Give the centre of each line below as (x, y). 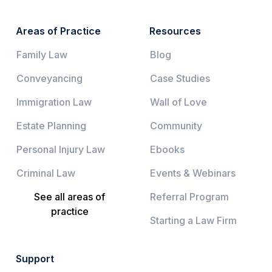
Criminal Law (46, 173)
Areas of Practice (58, 31)
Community (176, 125)
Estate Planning (51, 125)
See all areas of (70, 196)
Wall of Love (178, 102)
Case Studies (180, 78)
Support (35, 258)
